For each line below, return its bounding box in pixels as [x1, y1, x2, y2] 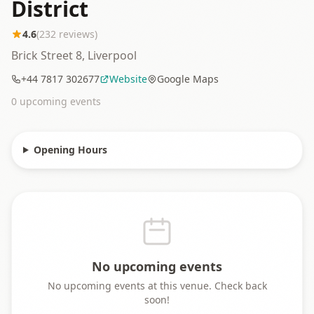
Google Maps [157, 71, 219, 86]
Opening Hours [33, 142, 107, 156]
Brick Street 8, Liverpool [11, 47, 137, 63]
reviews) [56, 27, 97, 41]
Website [109, 71, 147, 86]
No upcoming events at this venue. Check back [47, 278, 267, 292]
